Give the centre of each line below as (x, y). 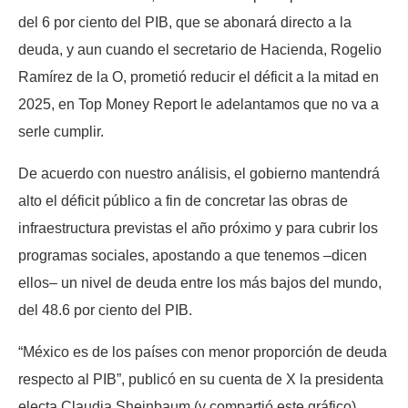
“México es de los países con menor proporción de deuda (203, 352)
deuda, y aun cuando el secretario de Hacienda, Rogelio (200, 49)
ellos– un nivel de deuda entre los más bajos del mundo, (200, 282)
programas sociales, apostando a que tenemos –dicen (193, 255)
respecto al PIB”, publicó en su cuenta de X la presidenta (201, 379)
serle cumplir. (61, 131)
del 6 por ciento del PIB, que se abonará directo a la (185, 22)
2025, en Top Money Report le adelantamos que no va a (199, 104)
